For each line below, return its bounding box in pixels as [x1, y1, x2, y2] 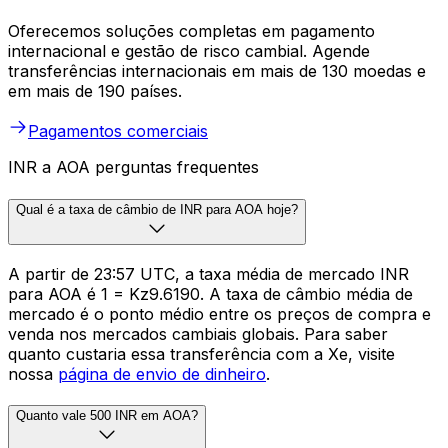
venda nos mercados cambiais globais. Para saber [8, 323, 388, 344]
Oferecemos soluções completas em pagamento [8, 21, 375, 42]
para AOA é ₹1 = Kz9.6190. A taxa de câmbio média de [8, 283, 413, 304]
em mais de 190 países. [8, 81, 182, 102]
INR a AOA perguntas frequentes [8, 157, 259, 178]
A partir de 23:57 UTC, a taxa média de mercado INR [8, 263, 409, 284]
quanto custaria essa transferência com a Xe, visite [8, 343, 395, 364]
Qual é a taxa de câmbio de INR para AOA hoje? [16, 201, 298, 217]
